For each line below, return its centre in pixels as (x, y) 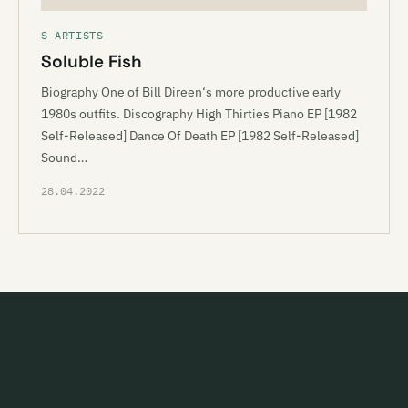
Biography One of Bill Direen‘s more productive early (191, 92)
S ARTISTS (72, 35)
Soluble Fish (92, 61)
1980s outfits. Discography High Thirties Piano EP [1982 (199, 114)
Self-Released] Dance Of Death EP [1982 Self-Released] (200, 136)
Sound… (64, 158)
